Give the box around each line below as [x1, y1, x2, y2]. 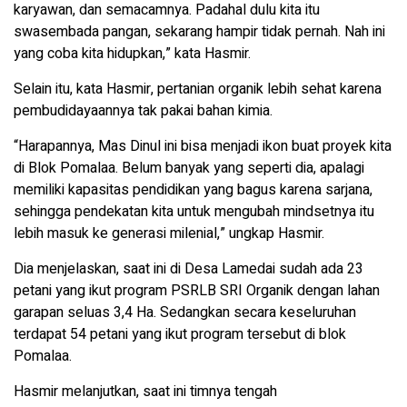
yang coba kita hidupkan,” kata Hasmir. [14, 43, 251, 65]
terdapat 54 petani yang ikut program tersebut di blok [14, 323, 346, 346]
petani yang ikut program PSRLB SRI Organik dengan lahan [14, 280, 380, 303]
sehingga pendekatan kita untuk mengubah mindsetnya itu [14, 201, 374, 223]
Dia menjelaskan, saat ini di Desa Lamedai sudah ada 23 [14, 258, 363, 281]
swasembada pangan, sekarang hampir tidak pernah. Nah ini [14, 21, 385, 44]
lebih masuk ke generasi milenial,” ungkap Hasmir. [14, 223, 324, 245]
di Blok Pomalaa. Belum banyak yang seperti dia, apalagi [14, 157, 364, 180]
